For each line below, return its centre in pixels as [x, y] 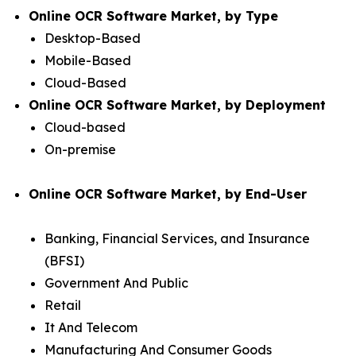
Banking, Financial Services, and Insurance [177, 239]
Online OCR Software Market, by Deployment [177, 105]
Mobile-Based [88, 61]
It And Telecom [91, 328]
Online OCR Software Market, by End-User [168, 194]
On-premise [80, 150]
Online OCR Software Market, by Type [153, 16]
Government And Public [116, 283]
